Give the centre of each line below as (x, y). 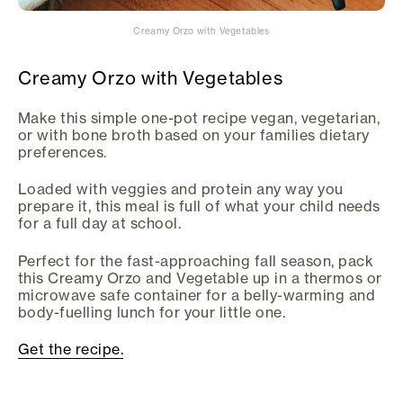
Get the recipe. (71, 349)
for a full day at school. (99, 224)
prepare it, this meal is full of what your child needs (199, 206)
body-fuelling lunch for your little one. (152, 312)
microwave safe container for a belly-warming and (197, 295)
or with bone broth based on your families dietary (194, 134)
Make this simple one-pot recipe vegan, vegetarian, (199, 117)
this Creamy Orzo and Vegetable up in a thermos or (200, 278)
